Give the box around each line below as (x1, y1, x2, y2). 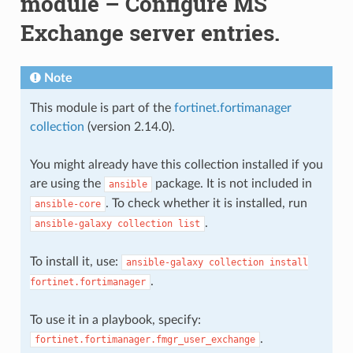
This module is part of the (29, 101, 174, 114)
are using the (29, 176, 104, 190)
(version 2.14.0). (84, 120, 175, 133)
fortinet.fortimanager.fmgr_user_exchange (34, 333, 255, 345)
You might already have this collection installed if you (29, 158, 323, 171)
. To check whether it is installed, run (105, 196, 307, 210)
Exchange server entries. (20, 17, 280, 47)
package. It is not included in (151, 176, 312, 190)
